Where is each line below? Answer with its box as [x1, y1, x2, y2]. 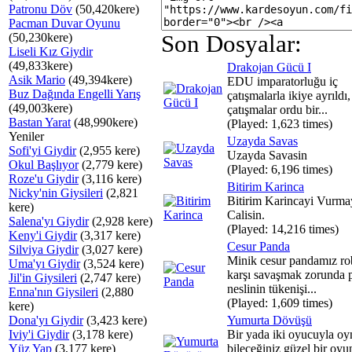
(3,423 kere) [83, 313, 147, 327]
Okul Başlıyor [9, 158, 79, 171]
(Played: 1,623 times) [227, 117, 332, 130]
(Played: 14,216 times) [227, 222, 339, 236]
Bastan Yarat [9, 115, 71, 129]
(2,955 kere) [76, 144, 140, 157]
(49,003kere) [9, 101, 72, 115]
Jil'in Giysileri [9, 271, 77, 284]
